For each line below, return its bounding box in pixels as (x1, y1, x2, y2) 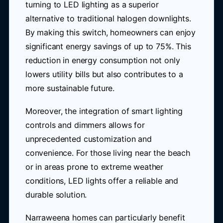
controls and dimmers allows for (25, 120, 145, 130)
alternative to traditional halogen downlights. (25, 13, 191, 23)
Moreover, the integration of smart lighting (25, 106, 183, 116)
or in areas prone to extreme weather (25, 162, 164, 172)
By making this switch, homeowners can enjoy (25, 27, 196, 37)
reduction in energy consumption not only (25, 55, 180, 65)
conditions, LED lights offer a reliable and (25, 176, 179, 186)
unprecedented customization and (25, 134, 152, 144)
